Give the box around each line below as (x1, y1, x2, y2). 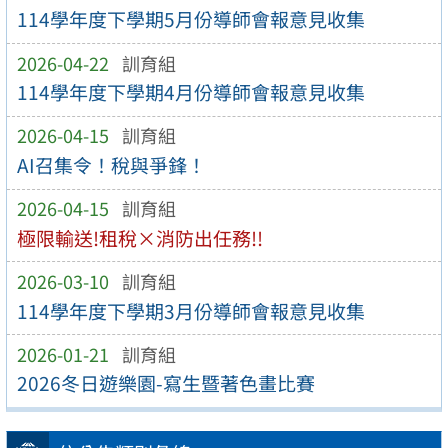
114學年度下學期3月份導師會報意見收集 (16, 296, 365, 325)
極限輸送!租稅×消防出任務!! (16, 223, 263, 252)
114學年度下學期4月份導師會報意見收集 (16, 78, 365, 107)
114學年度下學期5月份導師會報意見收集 (16, 5, 365, 34)
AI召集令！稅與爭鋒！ (16, 151, 206, 180)
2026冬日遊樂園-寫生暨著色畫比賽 (16, 369, 315, 398)
